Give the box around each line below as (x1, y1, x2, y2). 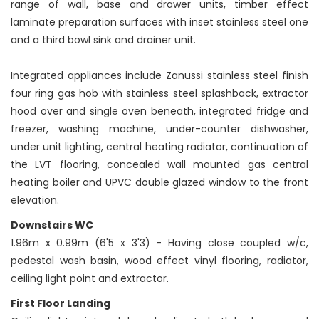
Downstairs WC (11, 218, 93, 233)
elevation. (11, 193, 59, 208)
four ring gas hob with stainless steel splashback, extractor (11, 86, 308, 101)
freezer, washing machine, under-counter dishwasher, (11, 122, 308, 137)
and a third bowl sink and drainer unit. (11, 33, 196, 48)
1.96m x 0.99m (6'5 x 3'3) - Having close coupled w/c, (11, 236, 308, 251)
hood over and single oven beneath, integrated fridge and (11, 104, 308, 119)
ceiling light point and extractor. (11, 271, 169, 286)
